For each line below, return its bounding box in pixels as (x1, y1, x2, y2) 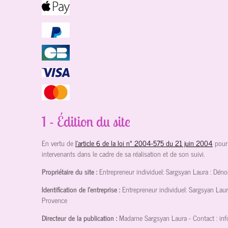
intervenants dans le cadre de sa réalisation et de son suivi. (42, 148, 205, 160)
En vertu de (42, 137, 73, 149)
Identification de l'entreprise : (42, 183, 120, 195)
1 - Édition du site (42, 112, 130, 131)
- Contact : (189, 212, 217, 224)
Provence (42, 194, 67, 206)
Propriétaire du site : (42, 165, 97, 178)
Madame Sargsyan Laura (119, 212, 187, 224)
